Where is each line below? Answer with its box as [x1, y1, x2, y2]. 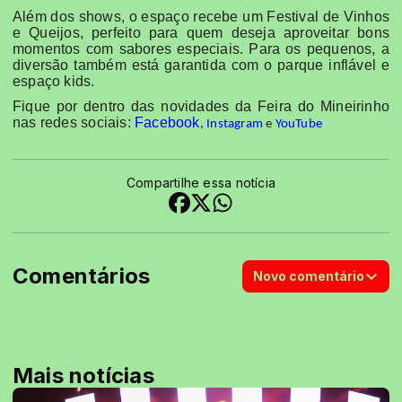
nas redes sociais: [13, 115, 135, 131]
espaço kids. [13, 73, 95, 89]
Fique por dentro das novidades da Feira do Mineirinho [13, 99, 389, 115]
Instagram [206, 118, 263, 132]
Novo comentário [253, 267, 364, 284]
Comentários [13, 262, 151, 289]
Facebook [135, 115, 200, 131]
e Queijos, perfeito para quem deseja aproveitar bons [13, 24, 389, 40]
